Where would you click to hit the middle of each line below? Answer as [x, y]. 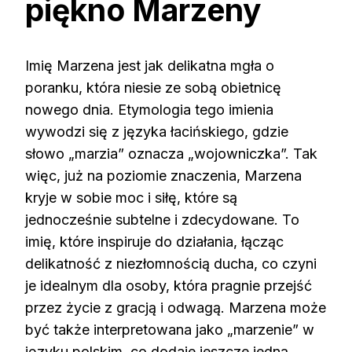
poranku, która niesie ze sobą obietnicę [153, 87]
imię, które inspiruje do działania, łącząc [154, 241]
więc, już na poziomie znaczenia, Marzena [163, 175]
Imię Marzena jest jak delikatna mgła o [150, 65]
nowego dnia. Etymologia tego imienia [149, 109]
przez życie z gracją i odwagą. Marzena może [176, 307]
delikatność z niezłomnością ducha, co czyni [171, 263]
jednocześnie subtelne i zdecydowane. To [162, 219]
